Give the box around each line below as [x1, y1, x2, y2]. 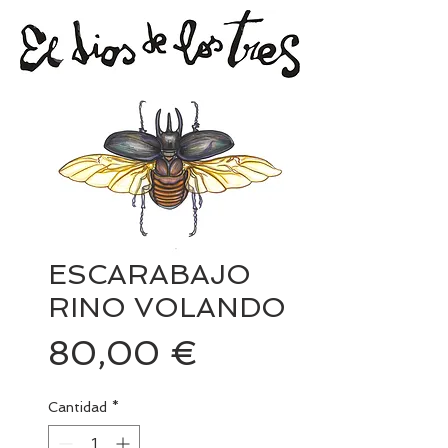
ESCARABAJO [48, 258, 251, 291]
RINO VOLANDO [48, 291, 286, 324]
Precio [197, 332, 303, 372]
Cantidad [48, 399, 107, 415]
